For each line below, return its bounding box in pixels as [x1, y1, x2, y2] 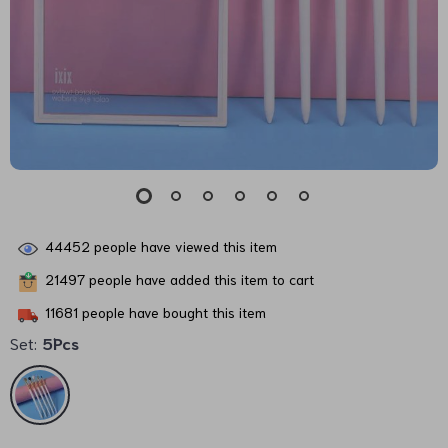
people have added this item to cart [85, 269, 314, 288]
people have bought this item [78, 302, 266, 321]
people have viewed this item [90, 236, 277, 255]
